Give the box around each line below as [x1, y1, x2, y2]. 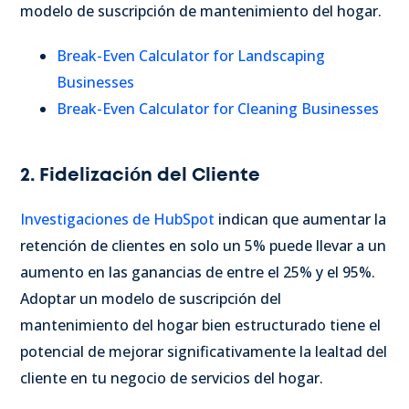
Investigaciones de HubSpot [20, 208, 215, 229]
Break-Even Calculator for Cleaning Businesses [57, 98, 379, 119]
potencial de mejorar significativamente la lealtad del [20, 341, 387, 362]
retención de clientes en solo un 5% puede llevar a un [20, 235, 386, 256]
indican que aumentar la [215, 208, 386, 229]
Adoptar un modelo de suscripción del [20, 288, 281, 309]
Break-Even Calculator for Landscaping [57, 45, 325, 66]
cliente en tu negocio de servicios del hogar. [20, 367, 327, 388]
